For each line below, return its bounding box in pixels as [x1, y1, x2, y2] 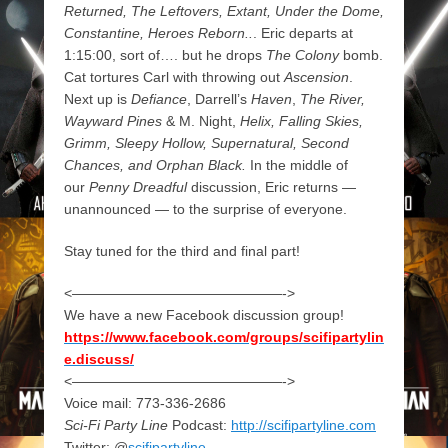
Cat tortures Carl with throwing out [64, 69, 284, 86]
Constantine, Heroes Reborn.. [64, 25, 253, 42]
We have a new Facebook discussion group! [64, 307, 344, 324]
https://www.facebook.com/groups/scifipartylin [64, 329, 384, 346]
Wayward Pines [64, 113, 162, 130]
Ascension [284, 69, 349, 86]
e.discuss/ [64, 351, 134, 368]
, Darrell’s [187, 91, 251, 108]
